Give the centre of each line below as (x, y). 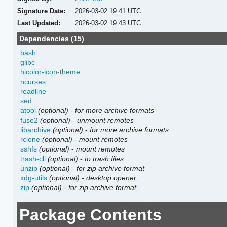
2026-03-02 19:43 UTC (108, 23)
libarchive (36, 129)
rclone (30, 139)
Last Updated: (39, 23)
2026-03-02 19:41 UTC (108, 11)
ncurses (33, 81)
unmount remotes (106, 120)
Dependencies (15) (52, 38)
